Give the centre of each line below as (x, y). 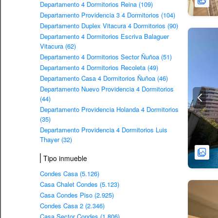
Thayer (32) (56, 139)
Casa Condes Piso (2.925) (77, 195)
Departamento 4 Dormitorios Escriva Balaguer (104, 36)
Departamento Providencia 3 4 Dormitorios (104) (108, 15)
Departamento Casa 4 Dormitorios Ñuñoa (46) (104, 78)
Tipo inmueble (65, 158)
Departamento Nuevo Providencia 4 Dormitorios (107, 89)
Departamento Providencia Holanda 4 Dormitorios (109, 109)
